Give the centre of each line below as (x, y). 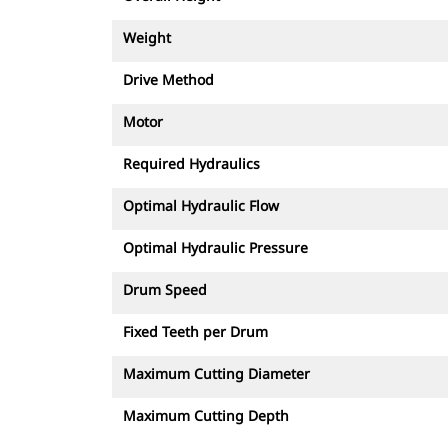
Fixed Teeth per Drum (195, 331)
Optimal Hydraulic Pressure (215, 247)
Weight (147, 37)
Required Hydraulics (191, 163)
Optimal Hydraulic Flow (201, 205)
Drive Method (168, 79)
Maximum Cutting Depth (206, 415)
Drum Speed (165, 289)
